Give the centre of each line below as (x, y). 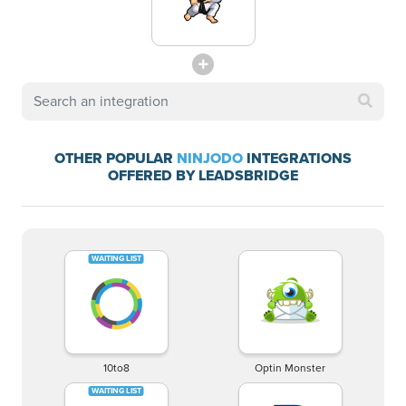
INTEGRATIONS (297, 158)
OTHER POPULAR (116, 158)
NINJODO (210, 158)
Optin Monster (290, 368)
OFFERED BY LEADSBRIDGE (203, 175)
